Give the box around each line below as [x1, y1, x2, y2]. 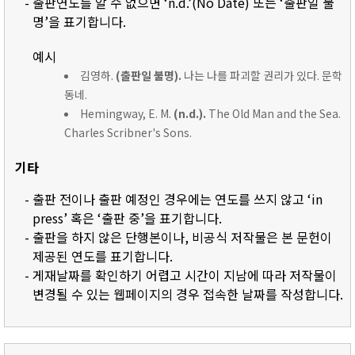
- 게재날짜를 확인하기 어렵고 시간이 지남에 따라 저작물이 [25, 265, 337, 285]
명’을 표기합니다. [32, 12, 126, 32]
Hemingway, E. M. [80, 105, 174, 122]
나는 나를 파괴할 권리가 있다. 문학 [181, 67, 342, 84]
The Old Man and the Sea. [206, 105, 341, 122]
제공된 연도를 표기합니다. [32, 246, 173, 266]
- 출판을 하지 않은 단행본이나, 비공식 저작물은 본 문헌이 [25, 227, 332, 247]
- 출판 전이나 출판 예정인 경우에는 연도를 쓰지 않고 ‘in [25, 189, 323, 209]
